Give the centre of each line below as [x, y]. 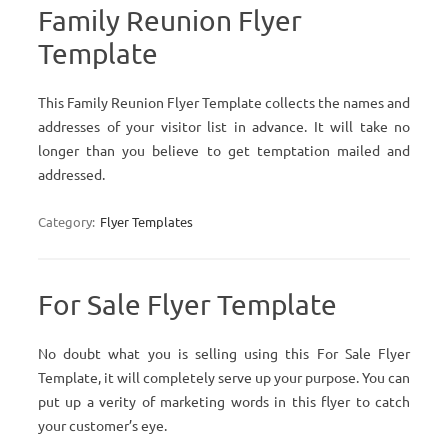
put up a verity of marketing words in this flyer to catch [224, 401]
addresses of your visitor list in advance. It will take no [224, 126]
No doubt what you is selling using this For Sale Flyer [224, 353]
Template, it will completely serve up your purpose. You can [224, 377]
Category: [68, 221]
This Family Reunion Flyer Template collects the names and [224, 102]
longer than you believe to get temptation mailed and [224, 150]
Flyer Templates [146, 221]
